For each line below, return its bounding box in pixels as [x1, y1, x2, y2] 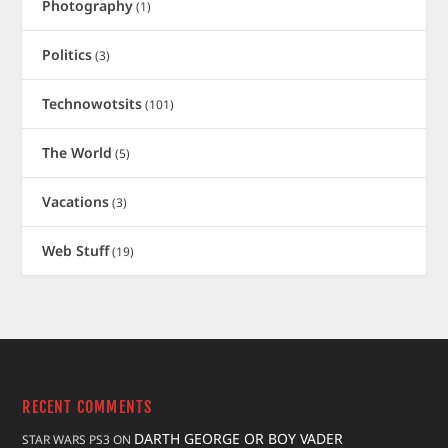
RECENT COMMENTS [22, 396, 153, 417]
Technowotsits [42, 93, 143, 113]
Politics [42, 44, 93, 64]
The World [42, 142, 113, 162]
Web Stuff [42, 240, 110, 260]
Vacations [42, 191, 110, 211]
